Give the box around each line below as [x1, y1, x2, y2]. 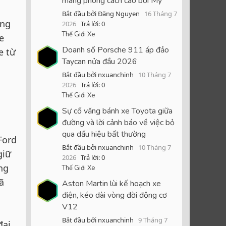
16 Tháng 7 [144, 9, 177, 19]
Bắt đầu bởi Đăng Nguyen [62, 9, 140, 19]
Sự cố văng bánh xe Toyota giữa [62, 105, 173, 117]
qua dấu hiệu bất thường [62, 128, 146, 140]
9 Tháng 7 [138, 215, 167, 224]
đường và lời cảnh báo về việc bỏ [62, 117, 175, 128]
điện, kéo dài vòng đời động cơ [62, 189, 167, 201]
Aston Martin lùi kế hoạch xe [62, 178, 161, 189]
